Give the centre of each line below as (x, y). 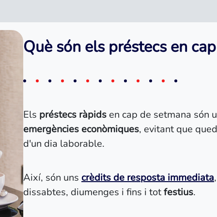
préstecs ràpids (73, 115)
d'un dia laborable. (64, 144)
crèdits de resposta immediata (148, 178)
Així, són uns (52, 178)
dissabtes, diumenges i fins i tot (93, 192)
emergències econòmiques (81, 129)
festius (178, 192)
